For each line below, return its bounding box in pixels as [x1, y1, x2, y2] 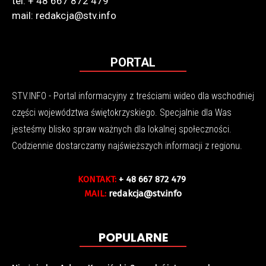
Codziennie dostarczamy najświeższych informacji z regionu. [12, 140, 242, 151]
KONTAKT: [78, 174, 116, 185]
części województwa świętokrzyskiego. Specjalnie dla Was [12, 107, 232, 118]
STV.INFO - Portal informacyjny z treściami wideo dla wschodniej [12, 90, 254, 102]
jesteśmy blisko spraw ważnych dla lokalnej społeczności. [12, 123, 232, 135]
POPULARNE [98, 229, 168, 246]
